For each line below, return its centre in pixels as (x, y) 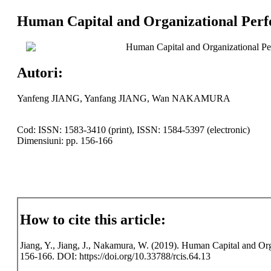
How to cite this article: (93, 220)
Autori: (40, 72)
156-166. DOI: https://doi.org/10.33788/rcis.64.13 (115, 256)
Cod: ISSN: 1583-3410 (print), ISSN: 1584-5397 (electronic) (133, 129)
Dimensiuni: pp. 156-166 (64, 140)
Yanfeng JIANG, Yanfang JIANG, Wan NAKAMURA (123, 98)
